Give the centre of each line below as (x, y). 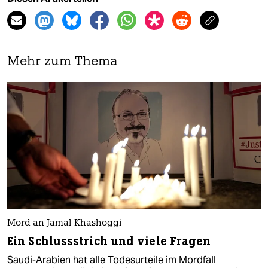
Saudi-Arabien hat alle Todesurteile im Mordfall (112, 260)
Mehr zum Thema (63, 62)
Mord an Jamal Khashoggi (65, 223)
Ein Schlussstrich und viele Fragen (109, 241)
